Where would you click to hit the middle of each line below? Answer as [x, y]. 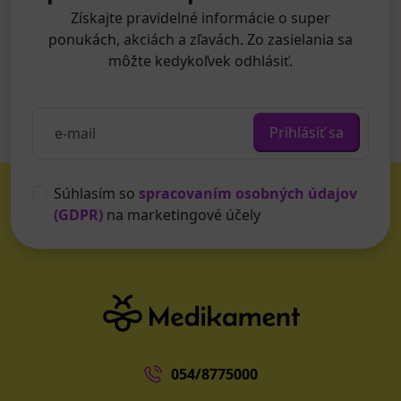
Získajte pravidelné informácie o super [200, 18]
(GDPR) [78, 215]
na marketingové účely [183, 215]
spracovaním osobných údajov [248, 193]
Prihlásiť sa [307, 132]
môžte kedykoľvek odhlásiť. [200, 61]
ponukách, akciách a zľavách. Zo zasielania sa [200, 39]
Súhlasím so [96, 193]
